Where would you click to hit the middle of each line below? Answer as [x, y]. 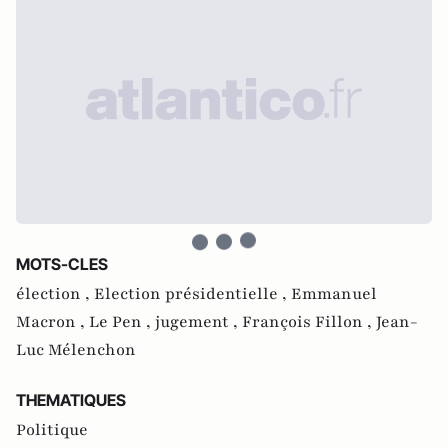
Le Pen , [122, 322]
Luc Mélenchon [76, 350]
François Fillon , [309, 322]
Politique [52, 430]
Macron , [52, 322]
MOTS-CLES [62, 264]
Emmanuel [334, 294]
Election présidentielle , [192, 294]
